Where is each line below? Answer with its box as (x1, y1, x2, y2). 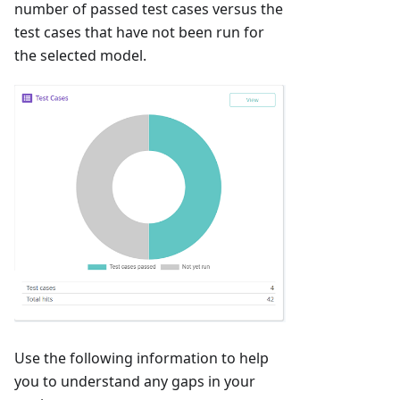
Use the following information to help (14, 348, 269, 369)
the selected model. (14, 45, 146, 65)
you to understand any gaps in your (14, 371, 255, 392)
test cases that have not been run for (14, 21, 264, 42)
